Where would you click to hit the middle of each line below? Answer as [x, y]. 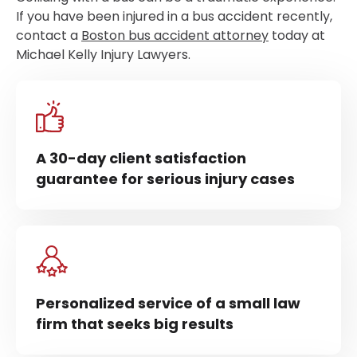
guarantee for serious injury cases [165, 179]
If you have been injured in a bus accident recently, [174, 16]
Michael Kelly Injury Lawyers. [103, 55]
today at [297, 35]
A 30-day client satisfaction [141, 158]
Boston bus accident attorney [175, 35]
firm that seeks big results [135, 324]
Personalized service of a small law [168, 303]
